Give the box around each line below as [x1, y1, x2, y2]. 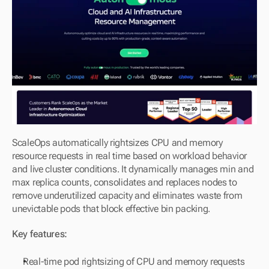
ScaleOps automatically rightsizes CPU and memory [12, 137, 223, 149]
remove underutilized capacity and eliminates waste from [12, 190, 243, 202]
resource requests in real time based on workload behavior [12, 150, 247, 162]
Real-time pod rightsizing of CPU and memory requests [23, 256, 245, 268]
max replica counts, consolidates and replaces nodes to [12, 177, 237, 189]
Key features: [12, 228, 68, 240]
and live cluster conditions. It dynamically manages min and [12, 163, 254, 175]
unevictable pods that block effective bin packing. [12, 203, 211, 215]
